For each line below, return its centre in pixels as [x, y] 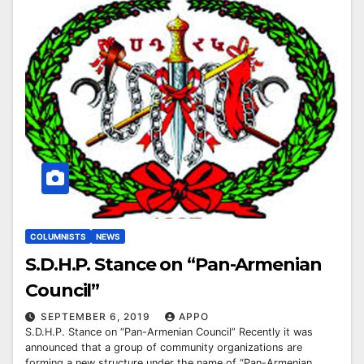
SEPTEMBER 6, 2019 [97, 316]
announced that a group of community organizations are [164, 347]
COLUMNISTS [58, 236]
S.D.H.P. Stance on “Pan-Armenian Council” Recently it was [169, 331]
